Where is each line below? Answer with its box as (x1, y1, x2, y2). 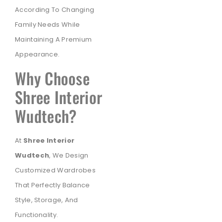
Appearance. (15, 50, 60, 59)
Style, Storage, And (15, 195, 78, 205)
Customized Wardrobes (15, 166, 96, 175)
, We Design (49, 151, 89, 161)
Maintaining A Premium (15, 35, 92, 44)
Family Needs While (15, 20, 80, 29)
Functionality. (15, 210, 58, 220)
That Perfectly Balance (15, 180, 90, 190)
